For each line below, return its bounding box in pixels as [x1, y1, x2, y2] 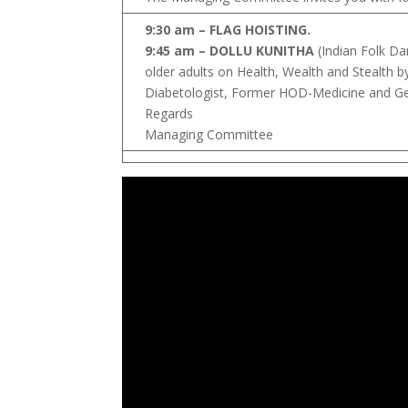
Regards [145, 105, 194, 123]
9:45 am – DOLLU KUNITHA [145, 42, 319, 60]
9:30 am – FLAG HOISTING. [145, 21, 311, 39]
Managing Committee [145, 126, 274, 144]
